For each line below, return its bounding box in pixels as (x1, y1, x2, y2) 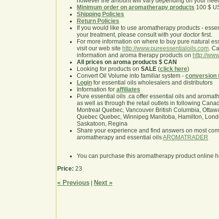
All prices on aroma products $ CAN (77, 59, 177, 66)
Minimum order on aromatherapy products (77, 4, 195, 11)
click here (160, 66, 187, 73)
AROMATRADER (163, 134, 208, 141)
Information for (77, 86, 116, 93)
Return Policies (77, 18, 119, 25)
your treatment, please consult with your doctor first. (77, 31, 212, 39)
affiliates (116, 86, 140, 93)
